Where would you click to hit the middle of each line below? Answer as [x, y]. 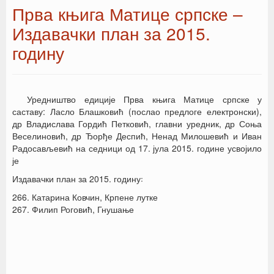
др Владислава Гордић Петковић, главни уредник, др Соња [137, 124]
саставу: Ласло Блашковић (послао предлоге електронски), [137, 111]
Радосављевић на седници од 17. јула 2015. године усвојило [137, 148]
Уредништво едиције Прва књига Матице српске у [144, 99]
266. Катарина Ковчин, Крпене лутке [85, 197]
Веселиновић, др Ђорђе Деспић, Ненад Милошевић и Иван [137, 136]
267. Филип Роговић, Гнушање [73, 209]
